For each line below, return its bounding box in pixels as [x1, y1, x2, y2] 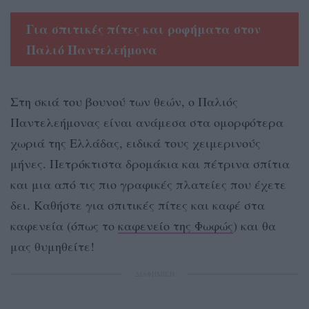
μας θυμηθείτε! [10, 238, 94, 255]
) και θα [233, 217, 276, 235]
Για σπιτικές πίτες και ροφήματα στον [26, 20, 261, 39]
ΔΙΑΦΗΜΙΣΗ [134, 269, 175, 279]
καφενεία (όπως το [10, 217, 118, 235]
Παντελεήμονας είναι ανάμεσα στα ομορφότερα [10, 114, 283, 131]
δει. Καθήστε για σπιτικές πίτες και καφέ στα [10, 197, 265, 214]
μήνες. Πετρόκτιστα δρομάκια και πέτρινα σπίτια [10, 155, 290, 172]
